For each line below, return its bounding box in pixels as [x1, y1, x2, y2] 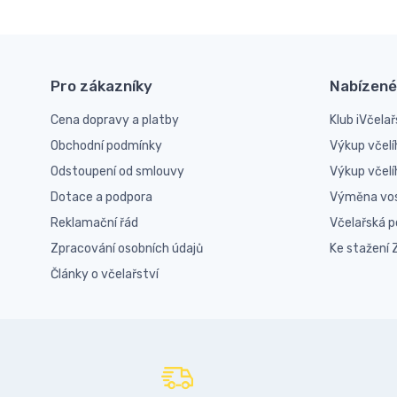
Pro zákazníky [51, 77, 152, 95]
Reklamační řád [51, 215, 138, 230]
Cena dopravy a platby [51, 113, 179, 128]
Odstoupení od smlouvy [51, 164, 184, 179]
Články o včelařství [51, 267, 159, 282]
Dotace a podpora [51, 190, 152, 205]
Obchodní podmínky [51, 138, 162, 153]
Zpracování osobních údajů [51, 241, 203, 256]
